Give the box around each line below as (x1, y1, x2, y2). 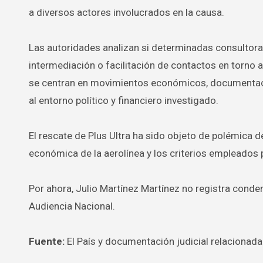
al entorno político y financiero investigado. (29, 95, 218, 107)
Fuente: (29, 235, 65, 248)
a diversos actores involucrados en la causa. (29, 6, 224, 19)
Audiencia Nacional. (29, 200, 115, 213)
